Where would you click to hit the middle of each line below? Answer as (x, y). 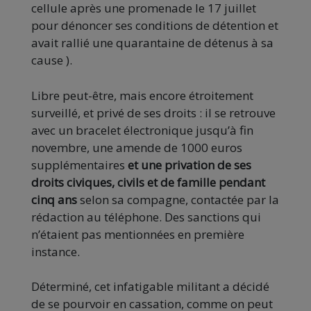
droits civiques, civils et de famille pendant (148, 182)
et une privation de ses (190, 165)
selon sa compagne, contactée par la (178, 199)
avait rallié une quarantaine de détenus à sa (152, 42)
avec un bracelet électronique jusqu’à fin (142, 130)
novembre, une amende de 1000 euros (137, 147)
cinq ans (54, 199)
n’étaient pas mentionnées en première (138, 234)
